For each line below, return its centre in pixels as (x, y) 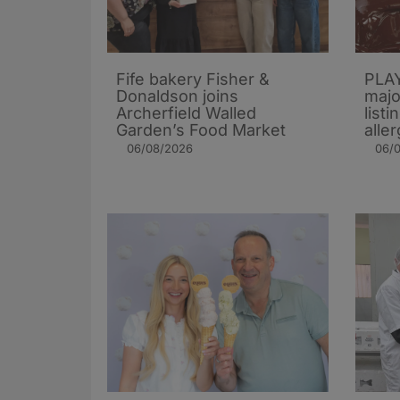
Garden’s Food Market (201, 130)
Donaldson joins (177, 96)
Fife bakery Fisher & (193, 79)
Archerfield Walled (186, 113)
